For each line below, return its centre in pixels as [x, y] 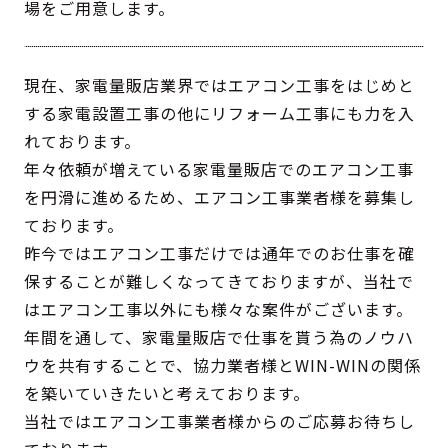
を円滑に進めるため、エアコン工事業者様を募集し [220, 197]
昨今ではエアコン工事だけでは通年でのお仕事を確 [220, 253]
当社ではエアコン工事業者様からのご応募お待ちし [220, 421]
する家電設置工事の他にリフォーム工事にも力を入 [220, 113]
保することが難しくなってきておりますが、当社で [219, 281]
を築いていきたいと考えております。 [167, 393]
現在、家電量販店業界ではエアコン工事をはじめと [220, 85]
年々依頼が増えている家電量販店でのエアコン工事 [219, 169]
